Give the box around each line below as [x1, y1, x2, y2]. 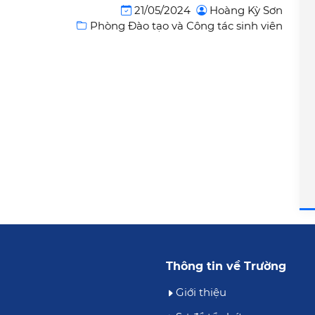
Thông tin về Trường [166, 259, 286, 274]
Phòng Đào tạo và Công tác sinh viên [87, 19, 283, 33]
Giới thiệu [176, 285, 226, 300]
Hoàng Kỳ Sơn [207, 4, 283, 18]
